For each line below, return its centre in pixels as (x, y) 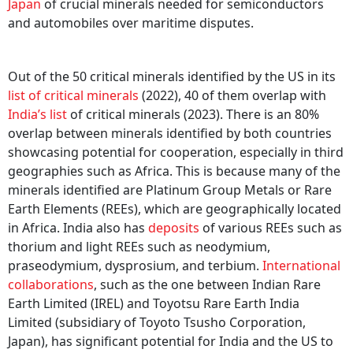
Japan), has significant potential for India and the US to (171, 342)
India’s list (37, 115)
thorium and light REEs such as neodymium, (139, 247)
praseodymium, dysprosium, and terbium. (135, 266)
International (301, 266)
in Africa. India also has (78, 228)
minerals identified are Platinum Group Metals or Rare (170, 190)
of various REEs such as (271, 228)
